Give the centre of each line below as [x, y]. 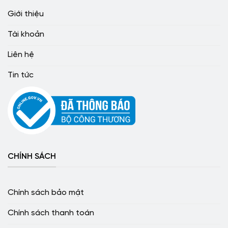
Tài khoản [26, 34]
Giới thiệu [26, 14]
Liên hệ [21, 54]
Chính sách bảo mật [46, 193]
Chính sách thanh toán [51, 213]
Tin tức [21, 75]
